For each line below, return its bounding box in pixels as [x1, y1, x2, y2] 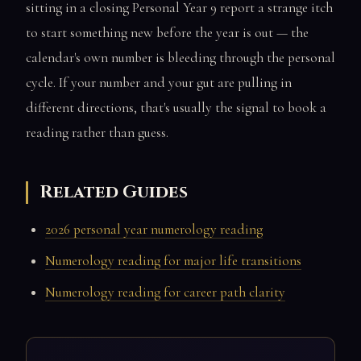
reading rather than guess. [26, 123, 168, 141]
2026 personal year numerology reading [45, 220, 263, 238]
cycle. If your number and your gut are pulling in [26, 73, 292, 91]
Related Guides [39, 180, 189, 204]
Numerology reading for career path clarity [45, 283, 285, 301]
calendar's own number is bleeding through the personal [26, 48, 335, 66]
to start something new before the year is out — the [26, 23, 309, 41]
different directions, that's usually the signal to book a [26, 98, 326, 116]
